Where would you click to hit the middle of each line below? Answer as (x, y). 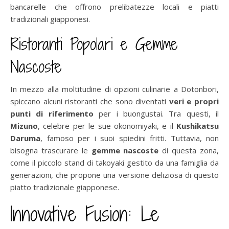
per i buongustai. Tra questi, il (156, 113)
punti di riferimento (52, 113)
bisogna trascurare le (51, 150)
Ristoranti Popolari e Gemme (94, 44)
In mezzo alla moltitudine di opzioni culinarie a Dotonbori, (114, 89)
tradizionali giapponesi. (50, 19)
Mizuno (24, 125)
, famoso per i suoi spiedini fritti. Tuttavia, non (130, 138)
